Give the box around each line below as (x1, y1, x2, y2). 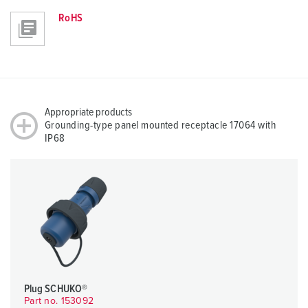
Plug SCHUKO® (24, 283, 87, 295)
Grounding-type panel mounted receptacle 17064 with (45, 120, 276, 131)
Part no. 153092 (24, 296, 94, 307)
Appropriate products (45, 107, 132, 118)
